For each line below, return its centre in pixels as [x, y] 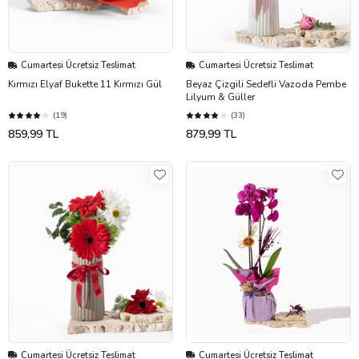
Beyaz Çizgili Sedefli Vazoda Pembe [266, 85]
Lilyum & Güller [220, 97]
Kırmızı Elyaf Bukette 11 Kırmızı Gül [85, 85]
